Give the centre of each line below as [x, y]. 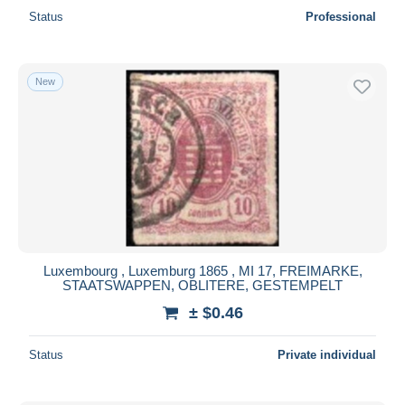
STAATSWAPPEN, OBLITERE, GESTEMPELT [202, 285]
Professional [341, 16]
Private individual [327, 354]
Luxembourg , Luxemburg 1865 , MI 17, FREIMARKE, [202, 270]
